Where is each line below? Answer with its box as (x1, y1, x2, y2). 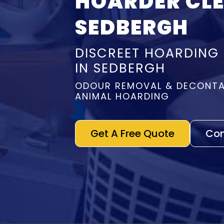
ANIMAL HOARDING (75, 89, 170, 102)
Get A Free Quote (90, 126, 175, 140)
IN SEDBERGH (75, 58, 166, 77)
